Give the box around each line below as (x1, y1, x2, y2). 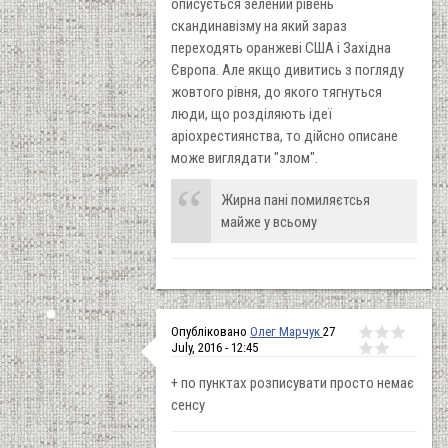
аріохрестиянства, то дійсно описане (171, 126, 398, 145)
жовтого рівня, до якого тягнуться (171, 82, 382, 101)
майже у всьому (221, 212, 317, 231)
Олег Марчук (250, 323, 323, 339)
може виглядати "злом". (171, 148, 318, 167)
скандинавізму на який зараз (171, 16, 347, 35)
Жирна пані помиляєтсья (221, 190, 370, 209)
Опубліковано (171, 323, 250, 339)
